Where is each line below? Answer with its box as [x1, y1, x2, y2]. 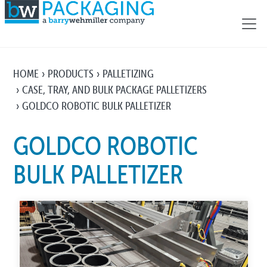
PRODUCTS [48, 67, 94, 80]
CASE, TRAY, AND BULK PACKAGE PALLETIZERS [22, 83, 207, 96]
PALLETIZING [103, 67, 154, 80]
